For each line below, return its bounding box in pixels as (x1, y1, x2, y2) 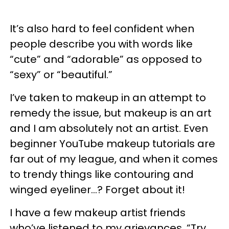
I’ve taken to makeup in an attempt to (10, 90, 206, 105)
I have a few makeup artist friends (10, 205, 186, 220)
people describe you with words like (10, 36, 193, 51)
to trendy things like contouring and (10, 167, 194, 181)
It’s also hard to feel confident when (10, 21, 194, 36)
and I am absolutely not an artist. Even (10, 121, 208, 135)
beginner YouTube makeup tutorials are (10, 136, 215, 151)
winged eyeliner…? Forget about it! (10, 182, 185, 197)
